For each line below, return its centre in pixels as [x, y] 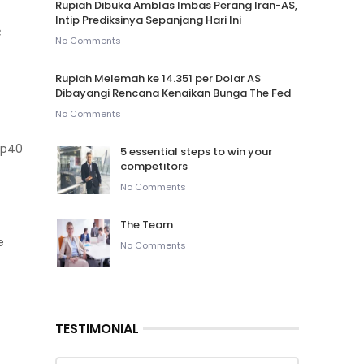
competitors [154, 166]
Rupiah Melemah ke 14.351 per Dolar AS [158, 78]
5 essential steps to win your [196, 152]
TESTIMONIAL [97, 329]
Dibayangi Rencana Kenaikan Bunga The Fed [173, 93]
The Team [147, 225]
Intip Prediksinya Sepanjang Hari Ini [148, 20]
